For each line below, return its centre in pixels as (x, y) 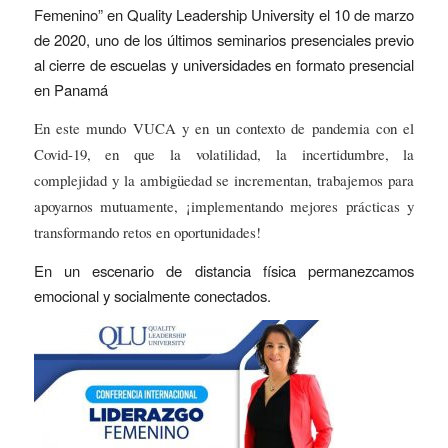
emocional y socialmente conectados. (152, 295)
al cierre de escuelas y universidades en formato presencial (224, 65)
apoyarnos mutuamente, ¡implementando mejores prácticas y (224, 206)
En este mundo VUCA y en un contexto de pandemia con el (224, 128)
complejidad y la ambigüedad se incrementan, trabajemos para (224, 180)
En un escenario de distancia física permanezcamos (224, 270)
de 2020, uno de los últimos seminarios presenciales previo (224, 40)
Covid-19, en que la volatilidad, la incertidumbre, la (224, 154)
